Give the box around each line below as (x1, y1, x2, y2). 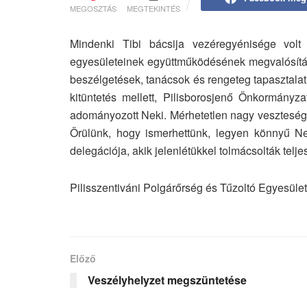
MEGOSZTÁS (70, 2, 116, 14)
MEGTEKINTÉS (127, 2, 180, 14)
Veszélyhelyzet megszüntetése (88, 271, 247, 288)
